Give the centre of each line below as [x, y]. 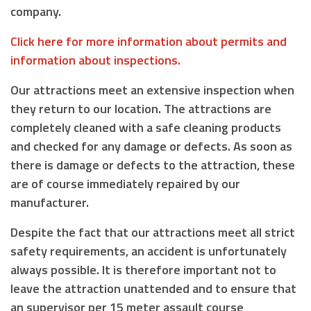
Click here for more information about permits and [149, 41]
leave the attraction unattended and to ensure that [153, 288]
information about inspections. [95, 60]
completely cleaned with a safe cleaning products [146, 127]
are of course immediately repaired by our [125, 183]
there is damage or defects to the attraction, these [153, 165]
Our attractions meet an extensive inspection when [152, 90]
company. [36, 11]
